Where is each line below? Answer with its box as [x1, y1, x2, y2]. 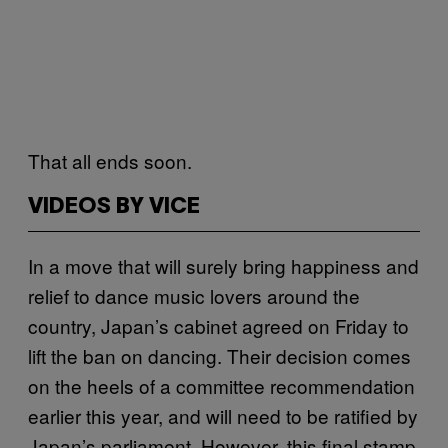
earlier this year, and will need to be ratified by [28, 401, 418, 429]
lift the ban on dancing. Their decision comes [28, 341, 411, 369]
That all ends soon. [28, 146, 197, 174]
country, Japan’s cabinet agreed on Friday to [28, 311, 409, 339]
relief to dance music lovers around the [28, 281, 360, 309]
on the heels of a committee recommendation [28, 371, 415, 399]
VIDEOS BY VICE [28, 196, 200, 217]
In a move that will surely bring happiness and [28, 251, 419, 279]
